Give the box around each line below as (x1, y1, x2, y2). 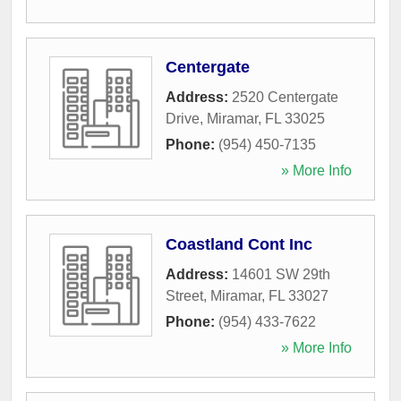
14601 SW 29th (232, 266, 330, 282)
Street (166, 287, 203, 303)
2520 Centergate (232, 89, 338, 105)
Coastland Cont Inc (166, 235, 312, 253)
